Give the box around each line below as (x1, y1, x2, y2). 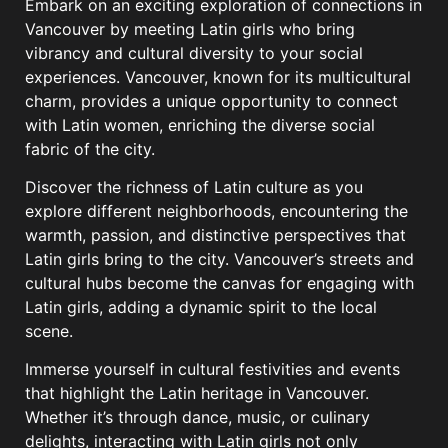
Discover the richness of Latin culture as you (25, 176, 363, 197)
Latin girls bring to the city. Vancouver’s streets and (25, 248, 414, 269)
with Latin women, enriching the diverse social (25, 114, 375, 135)
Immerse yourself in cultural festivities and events (25, 359, 400, 380)
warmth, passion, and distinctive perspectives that (25, 224, 406, 245)
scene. (25, 320, 73, 341)
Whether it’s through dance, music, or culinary (25, 407, 370, 428)
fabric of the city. (25, 138, 155, 159)
